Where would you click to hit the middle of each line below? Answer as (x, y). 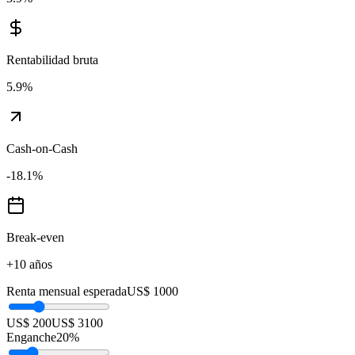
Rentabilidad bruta (52, 60)
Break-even (35, 238)
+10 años (29, 265)
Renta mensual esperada (67, 292)
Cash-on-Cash (42, 149)
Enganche (31, 338)
